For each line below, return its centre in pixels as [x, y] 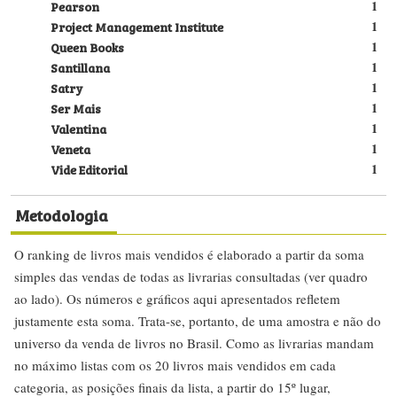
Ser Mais [76, 108]
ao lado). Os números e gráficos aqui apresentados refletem [177, 299]
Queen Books [87, 47]
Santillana [80, 67]
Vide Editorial [89, 169]
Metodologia [62, 215]
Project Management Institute [137, 27]
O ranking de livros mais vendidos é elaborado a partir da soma [189, 255]
